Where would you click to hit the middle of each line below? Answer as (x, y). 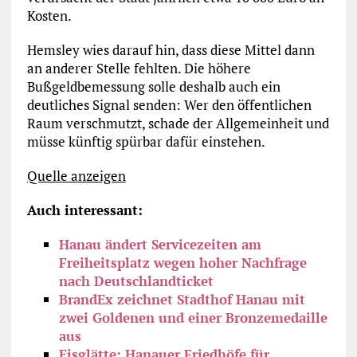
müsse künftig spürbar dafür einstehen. (146, 142)
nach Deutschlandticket (136, 281)
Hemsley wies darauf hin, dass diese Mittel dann (171, 50)
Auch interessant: (84, 210)
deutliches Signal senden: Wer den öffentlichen (169, 105)
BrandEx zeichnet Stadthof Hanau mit (182, 300)
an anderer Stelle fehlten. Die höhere (139, 69)
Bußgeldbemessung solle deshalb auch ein (153, 87)
